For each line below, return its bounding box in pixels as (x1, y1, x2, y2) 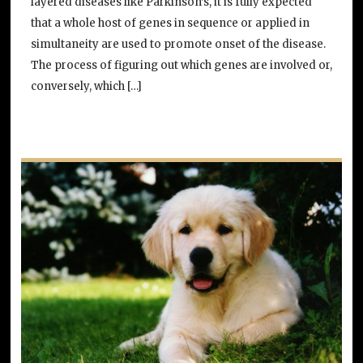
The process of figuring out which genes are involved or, (30, 58, 332, 72)
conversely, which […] (30, 79, 142, 93)
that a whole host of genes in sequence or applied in (30, 15, 310, 30)
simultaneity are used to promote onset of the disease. (30, 36, 326, 51)
